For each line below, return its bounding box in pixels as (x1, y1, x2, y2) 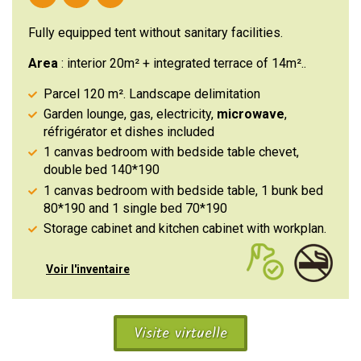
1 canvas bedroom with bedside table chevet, (44, 144, 300, 160)
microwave (217, 106, 285, 122)
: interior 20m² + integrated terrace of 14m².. (58, 56, 306, 71)
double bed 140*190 (44, 162, 160, 178)
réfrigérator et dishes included (44, 124, 215, 140)
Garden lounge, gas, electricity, (44, 106, 218, 122)
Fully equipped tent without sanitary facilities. (28, 25, 283, 40)
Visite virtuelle (134, 322, 227, 346)
